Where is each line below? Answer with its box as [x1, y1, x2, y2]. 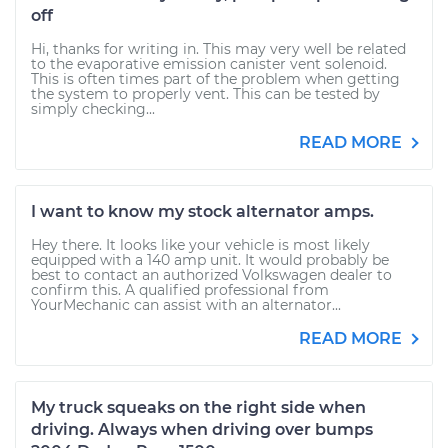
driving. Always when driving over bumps [31, 420, 373, 439]
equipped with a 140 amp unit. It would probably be [31, 251, 389, 269]
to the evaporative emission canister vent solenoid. [31, 55, 387, 73]
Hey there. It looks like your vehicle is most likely [31, 236, 370, 254]
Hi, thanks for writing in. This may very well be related [31, 40, 406, 58]
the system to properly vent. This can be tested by [31, 85, 380, 103]
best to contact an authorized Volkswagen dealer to [31, 266, 392, 284]
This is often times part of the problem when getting [31, 70, 400, 88]
